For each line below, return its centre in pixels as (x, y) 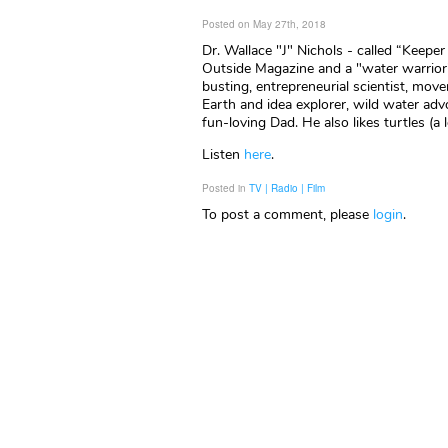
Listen (223, 154)
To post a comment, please (287, 214)
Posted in (225, 188)
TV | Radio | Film (287, 188)
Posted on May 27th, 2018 (264, 24)
